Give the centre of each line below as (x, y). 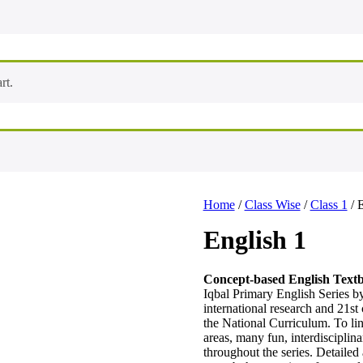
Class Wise (272, 205)
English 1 (254, 240)
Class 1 (329, 205)
